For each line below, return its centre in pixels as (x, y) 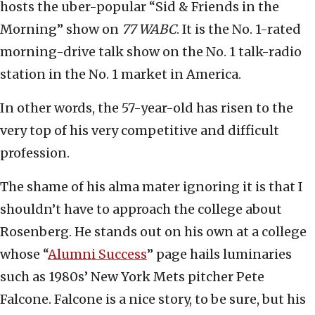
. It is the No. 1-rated (239, 30)
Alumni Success (97, 255)
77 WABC (149, 30)
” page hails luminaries (219, 255)
